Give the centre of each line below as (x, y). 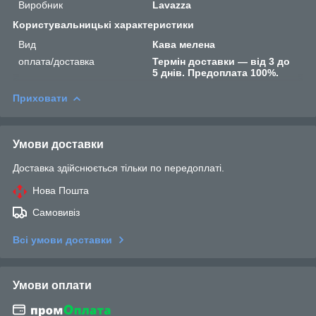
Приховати (40, 98)
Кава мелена (184, 44)
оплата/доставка (56, 61)
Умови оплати (52, 285)
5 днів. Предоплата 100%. (216, 72)
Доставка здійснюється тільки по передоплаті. (119, 168)
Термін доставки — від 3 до (221, 61)
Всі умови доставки (62, 239)
